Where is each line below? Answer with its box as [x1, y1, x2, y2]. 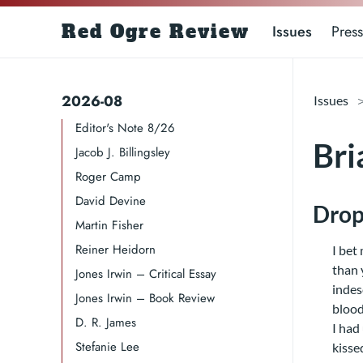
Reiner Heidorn [75, 241, 156, 258]
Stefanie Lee [75, 338, 139, 356]
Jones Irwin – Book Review [75, 289, 215, 307]
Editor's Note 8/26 [75, 119, 175, 137]
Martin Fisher [75, 216, 143, 234]
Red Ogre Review [62, 19, 250, 44]
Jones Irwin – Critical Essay [75, 265, 216, 283]
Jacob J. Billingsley [75, 143, 170, 161]
